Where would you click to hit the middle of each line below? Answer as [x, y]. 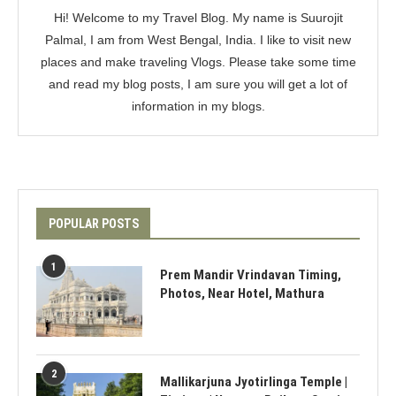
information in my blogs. [198, 106]
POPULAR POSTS [94, 224]
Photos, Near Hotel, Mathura [242, 293]
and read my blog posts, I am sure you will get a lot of [198, 84]
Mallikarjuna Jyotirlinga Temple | [254, 382]
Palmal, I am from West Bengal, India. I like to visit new [198, 40]
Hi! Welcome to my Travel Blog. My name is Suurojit [198, 18]
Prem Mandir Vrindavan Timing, [251, 275]
